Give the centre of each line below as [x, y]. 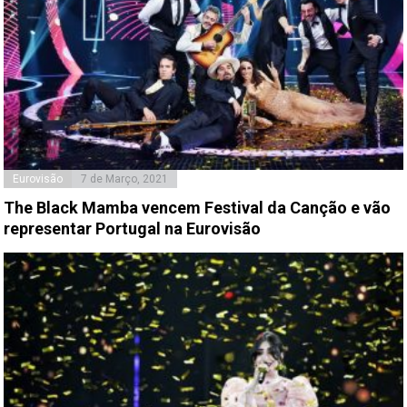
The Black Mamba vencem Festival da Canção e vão [198, 208]
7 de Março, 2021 [125, 179]
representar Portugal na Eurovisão [133, 229]
